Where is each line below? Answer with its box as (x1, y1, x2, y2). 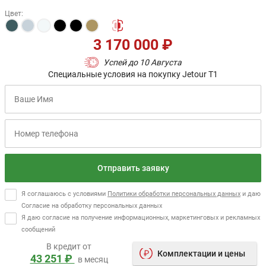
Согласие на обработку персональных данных (21, 201, 162, 210)
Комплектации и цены (157, 248, 245, 258)
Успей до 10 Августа (103, 57, 182, 67)
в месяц (77, 254, 108, 264)
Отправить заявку (97, 163, 169, 173)
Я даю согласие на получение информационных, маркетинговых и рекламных (21, 213, 260, 221)
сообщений (21, 225, 55, 233)
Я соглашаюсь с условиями (21, 189, 107, 198)
